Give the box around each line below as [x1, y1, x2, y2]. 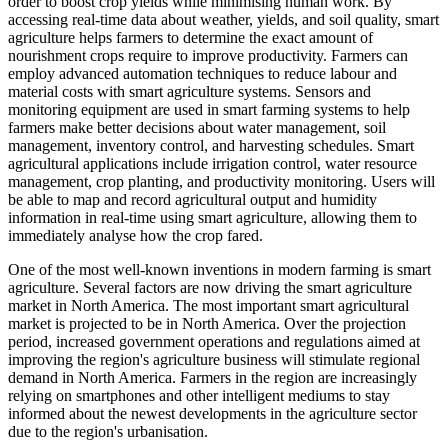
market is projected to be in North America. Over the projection [8, 314, 406, 332]
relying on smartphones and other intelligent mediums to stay [8, 386, 390, 404]
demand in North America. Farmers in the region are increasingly [8, 368, 417, 386]
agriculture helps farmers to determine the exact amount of [8, 28, 373, 46]
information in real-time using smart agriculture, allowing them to [8, 208, 417, 226]
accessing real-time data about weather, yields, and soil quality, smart [8, 10, 439, 28]
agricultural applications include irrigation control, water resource [8, 154, 417, 172]
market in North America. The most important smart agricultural [8, 296, 409, 314]
